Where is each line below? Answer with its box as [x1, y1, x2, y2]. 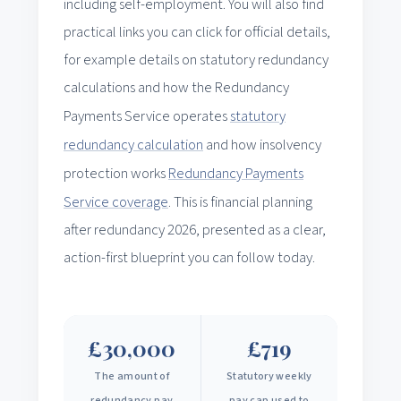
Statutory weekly [226, 368, 312, 384]
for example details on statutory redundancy [64, 48, 328, 71]
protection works [64, 162, 168, 184]
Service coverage [64, 191, 168, 211]
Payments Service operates [64, 105, 230, 127]
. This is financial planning [168, 191, 312, 213]
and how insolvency [203, 133, 321, 156]
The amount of [94, 368, 170, 384]
